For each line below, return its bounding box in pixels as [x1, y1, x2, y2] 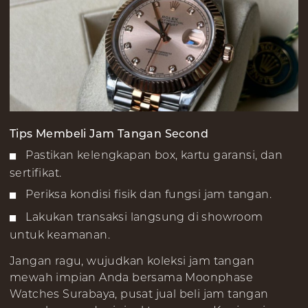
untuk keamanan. [10, 228, 110, 241]
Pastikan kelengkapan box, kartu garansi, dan [25, 148, 283, 162]
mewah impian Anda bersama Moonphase [10, 270, 253, 284]
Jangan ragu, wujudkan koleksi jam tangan [10, 254, 254, 267]
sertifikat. [10, 166, 62, 179]
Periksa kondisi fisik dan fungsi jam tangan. [25, 187, 272, 201]
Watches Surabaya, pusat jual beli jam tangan [10, 287, 269, 300]
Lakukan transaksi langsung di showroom [25, 210, 263, 223]
